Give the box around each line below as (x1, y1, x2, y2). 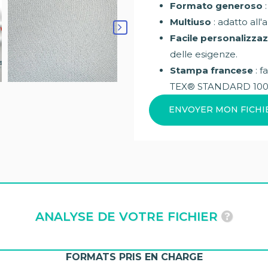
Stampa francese (170, 64, 253, 76)
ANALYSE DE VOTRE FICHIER (35, 209, 221, 224)
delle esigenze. (170, 48, 237, 60)
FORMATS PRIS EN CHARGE (65, 251, 203, 263)
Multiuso (170, 16, 211, 28)
